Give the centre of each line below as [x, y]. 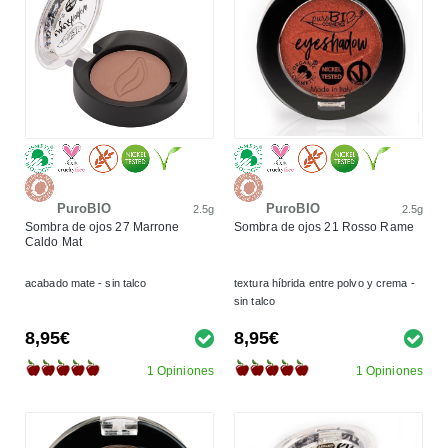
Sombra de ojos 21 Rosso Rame [324, 226]
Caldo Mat [53, 241]
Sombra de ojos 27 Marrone [102, 226]
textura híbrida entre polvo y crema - [324, 282]
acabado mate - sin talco [86, 282]
